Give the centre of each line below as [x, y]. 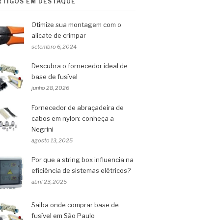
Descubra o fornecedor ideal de [80, 66]
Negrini [42, 129]
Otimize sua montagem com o [76, 25]
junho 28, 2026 [50, 88]
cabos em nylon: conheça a [73, 118]
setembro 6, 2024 [54, 47]
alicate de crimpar [59, 35]
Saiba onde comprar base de [75, 205]
